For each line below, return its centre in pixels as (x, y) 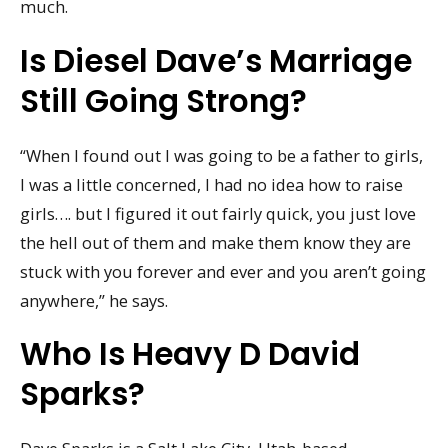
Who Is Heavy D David (190, 354)
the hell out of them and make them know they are (215, 242)
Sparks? (82, 394)
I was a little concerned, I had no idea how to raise (211, 184)
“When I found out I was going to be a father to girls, (221, 155)
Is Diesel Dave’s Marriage (216, 60)
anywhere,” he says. (94, 300)
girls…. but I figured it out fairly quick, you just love (218, 213)
